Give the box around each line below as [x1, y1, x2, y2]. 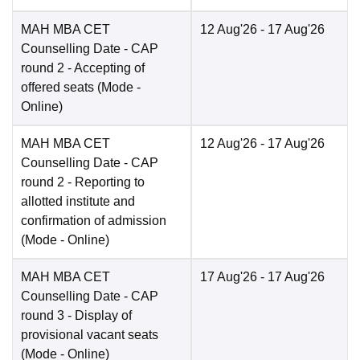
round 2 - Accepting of [21, 61, 145, 76]
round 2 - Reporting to [21, 175, 145, 190]
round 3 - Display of [21, 309, 132, 323]
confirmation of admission [21, 214, 166, 228]
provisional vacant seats [21, 328, 158, 342]
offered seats [21, 80, 94, 95]
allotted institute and [21, 194, 135, 209]
